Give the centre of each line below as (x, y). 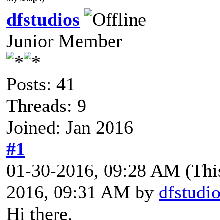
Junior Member (64, 41)
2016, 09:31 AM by (82, 192)
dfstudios (43, 19)
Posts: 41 (41, 84)
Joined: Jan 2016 (70, 127)
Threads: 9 (46, 105)
